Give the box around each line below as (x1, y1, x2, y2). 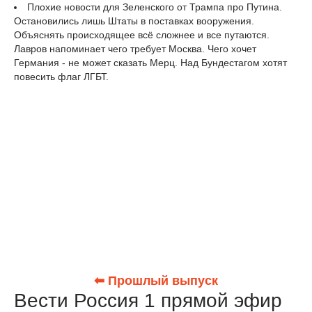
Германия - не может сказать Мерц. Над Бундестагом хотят (14, 57, 287, 69)
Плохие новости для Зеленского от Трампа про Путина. (27, 1, 282, 13)
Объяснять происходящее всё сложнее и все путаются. (14, 29, 270, 41)
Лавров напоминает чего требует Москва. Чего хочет (14, 43, 256, 55)
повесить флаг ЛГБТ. (14, 71, 109, 83)
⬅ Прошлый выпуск (94, 274, 218, 288)
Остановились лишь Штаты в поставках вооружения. (14, 15, 254, 27)
